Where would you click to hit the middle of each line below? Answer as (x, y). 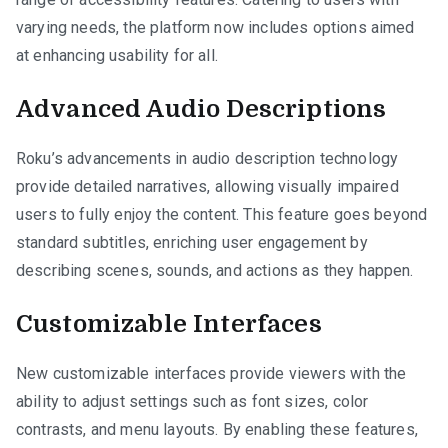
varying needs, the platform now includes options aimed (215, 27)
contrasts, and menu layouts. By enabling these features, (217, 429)
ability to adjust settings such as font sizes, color (192, 401)
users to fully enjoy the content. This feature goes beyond (222, 214)
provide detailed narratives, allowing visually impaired (207, 186)
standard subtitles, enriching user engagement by (192, 242)
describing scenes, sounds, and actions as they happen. (215, 270)
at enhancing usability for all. (117, 55)
